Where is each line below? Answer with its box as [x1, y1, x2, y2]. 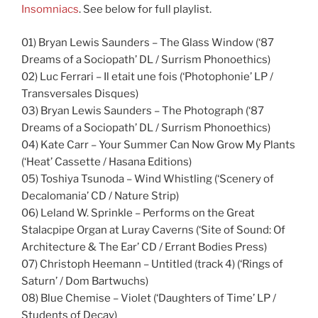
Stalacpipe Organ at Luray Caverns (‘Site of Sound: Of [21, 223, 285, 236]
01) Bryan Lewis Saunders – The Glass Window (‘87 [21, 35, 274, 49]
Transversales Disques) [21, 87, 138, 100]
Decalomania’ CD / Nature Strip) [21, 189, 179, 202]
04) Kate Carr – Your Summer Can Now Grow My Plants [21, 138, 295, 151]
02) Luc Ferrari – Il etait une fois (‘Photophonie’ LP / [21, 70, 273, 83]
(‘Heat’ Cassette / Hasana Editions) [21, 155, 192, 168]
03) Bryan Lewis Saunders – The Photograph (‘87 [21, 104, 264, 117]
